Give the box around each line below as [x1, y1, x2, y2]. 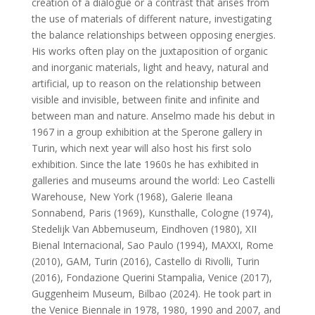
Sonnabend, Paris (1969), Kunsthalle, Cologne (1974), [31, 206, 274, 219]
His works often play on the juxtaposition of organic [31, 44, 268, 58]
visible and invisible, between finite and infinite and [31, 93, 259, 106]
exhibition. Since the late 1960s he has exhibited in [31, 157, 259, 171]
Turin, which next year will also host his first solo [31, 141, 252, 155]
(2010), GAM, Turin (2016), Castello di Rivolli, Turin [31, 255, 259, 268]
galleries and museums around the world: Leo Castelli [31, 174, 275, 187]
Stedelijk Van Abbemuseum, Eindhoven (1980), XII [31, 222, 257, 236]
